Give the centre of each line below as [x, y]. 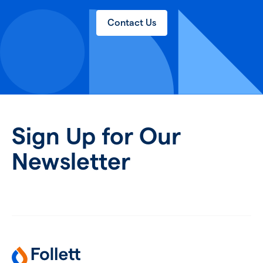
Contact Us [131, 22]
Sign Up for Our [96, 136]
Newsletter [71, 161]
